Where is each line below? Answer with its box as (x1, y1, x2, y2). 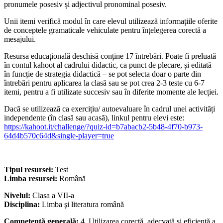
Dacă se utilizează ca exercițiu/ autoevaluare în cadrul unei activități (4, 105, 215, 113)
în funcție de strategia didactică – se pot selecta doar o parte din (4, 70, 201, 79)
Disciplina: (4, 200, 42, 209)
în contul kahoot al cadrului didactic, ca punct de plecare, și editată (4, 61, 212, 70)
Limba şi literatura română (42, 200, 124, 209)
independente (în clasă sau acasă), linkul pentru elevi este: (4, 113, 184, 122)
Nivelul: (4, 191, 32, 200)
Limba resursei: (4, 174, 59, 183)
